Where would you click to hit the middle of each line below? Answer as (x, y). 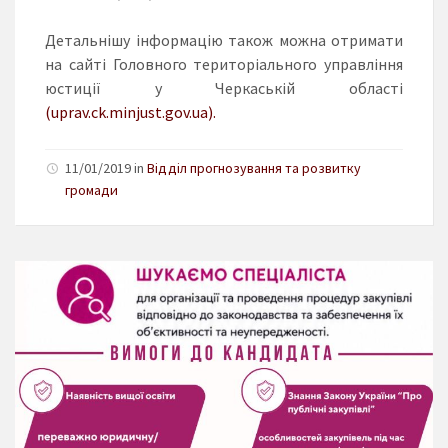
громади (91, 189)
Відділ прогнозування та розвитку (254, 167)
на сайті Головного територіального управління (224, 63)
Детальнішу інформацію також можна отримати (224, 39)
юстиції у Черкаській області (224, 87)
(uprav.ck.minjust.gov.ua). (130, 111)
